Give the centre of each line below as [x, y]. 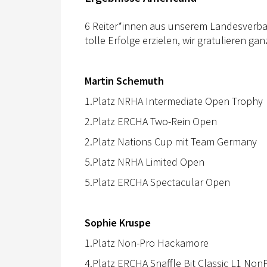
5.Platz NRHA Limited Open [145, 162]
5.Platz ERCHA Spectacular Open [157, 182]
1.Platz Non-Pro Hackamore [147, 243]
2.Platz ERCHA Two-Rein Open [151, 121]
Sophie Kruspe [118, 222]
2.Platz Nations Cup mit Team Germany [171, 141]
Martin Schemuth [124, 80]
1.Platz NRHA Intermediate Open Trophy [174, 101]
